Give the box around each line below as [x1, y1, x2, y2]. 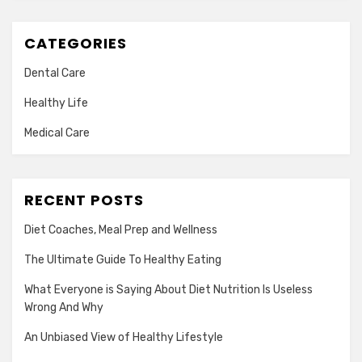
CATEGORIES [24, 33, 127, 53]
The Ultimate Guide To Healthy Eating [24, 253, 221, 267]
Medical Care [24, 126, 90, 140]
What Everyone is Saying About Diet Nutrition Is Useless [24, 283, 313, 297]
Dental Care [24, 66, 86, 80]
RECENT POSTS [24, 190, 144, 210]
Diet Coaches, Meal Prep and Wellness [24, 223, 217, 237]
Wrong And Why [24, 301, 103, 314]
